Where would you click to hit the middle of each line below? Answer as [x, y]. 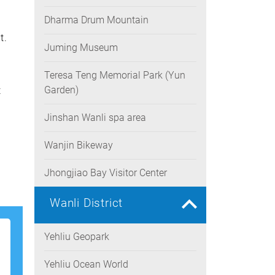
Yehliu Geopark [77, 237]
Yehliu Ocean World [86, 264]
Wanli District [87, 203]
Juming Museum [81, 48]
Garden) [61, 90]
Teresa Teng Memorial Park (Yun [115, 75]
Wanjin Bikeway [79, 145]
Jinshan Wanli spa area [95, 118]
